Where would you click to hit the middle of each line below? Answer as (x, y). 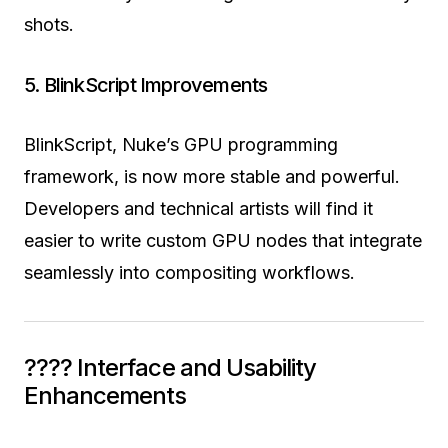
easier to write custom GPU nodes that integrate (223, 240)
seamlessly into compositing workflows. (189, 272)
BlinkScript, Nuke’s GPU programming (181, 144)
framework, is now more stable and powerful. (212, 176)
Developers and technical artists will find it (198, 208)
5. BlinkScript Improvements (146, 84)
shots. (49, 24)
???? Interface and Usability (170, 367)
